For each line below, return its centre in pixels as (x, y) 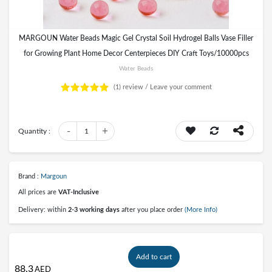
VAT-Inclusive (79, 192)
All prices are (38, 192)
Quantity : (34, 131)
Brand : (29, 176)
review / (135, 87)
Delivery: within (43, 210)
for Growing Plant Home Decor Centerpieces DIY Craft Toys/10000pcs (136, 53)
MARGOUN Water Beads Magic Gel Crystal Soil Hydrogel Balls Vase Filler (136, 38)
